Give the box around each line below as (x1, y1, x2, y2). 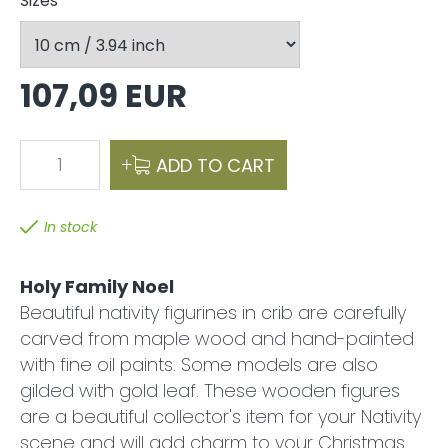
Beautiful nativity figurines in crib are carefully (20, 300, 406, 325)
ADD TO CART (156, 152, 275, 178)
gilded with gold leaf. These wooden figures (20, 378, 400, 403)
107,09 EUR (20, 73, 187, 118)
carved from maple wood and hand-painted (20, 326, 414, 351)
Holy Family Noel (20, 274, 174, 299)
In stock (44, 217, 97, 237)
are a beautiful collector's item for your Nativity (20, 404, 421, 429)
